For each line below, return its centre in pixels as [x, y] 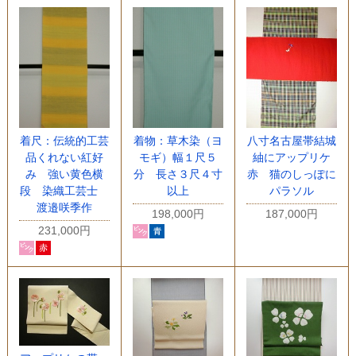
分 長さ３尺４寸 [178, 174]
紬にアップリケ [291, 158]
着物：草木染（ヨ [178, 140]
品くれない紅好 [64, 157]
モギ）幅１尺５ [178, 157]
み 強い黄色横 [64, 174]
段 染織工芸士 [64, 190]
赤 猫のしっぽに [291, 174]
